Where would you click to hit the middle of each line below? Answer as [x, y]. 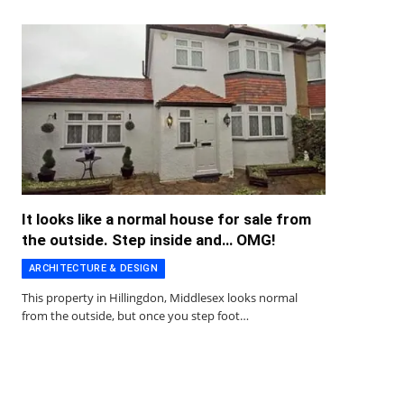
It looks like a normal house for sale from [166, 220]
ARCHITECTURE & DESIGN [93, 269]
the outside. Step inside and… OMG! [149, 240]
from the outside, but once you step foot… [135, 316]
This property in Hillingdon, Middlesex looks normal [160, 298]
